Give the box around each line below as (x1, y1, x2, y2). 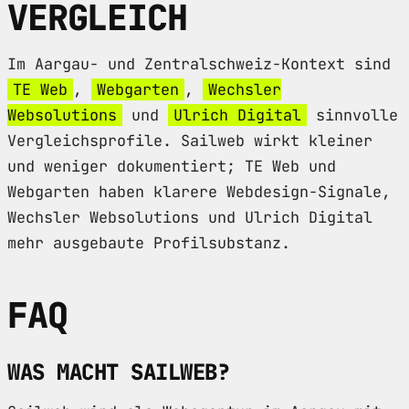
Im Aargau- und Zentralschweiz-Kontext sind (7, 53, 391, 74)
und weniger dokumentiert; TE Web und (7, 155, 336, 176)
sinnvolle (307, 104, 398, 125)
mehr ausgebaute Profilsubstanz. (7, 232, 290, 253)
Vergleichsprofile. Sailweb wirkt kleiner (7, 130, 372, 151)
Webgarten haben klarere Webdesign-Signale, (7, 181, 391, 202)
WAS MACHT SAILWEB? (7, 357, 230, 386)
